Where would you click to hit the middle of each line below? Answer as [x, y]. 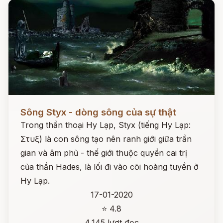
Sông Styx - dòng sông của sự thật [98, 112]
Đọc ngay [27, 105]
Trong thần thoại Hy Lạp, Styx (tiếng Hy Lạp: [106, 125]
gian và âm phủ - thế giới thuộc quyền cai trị [104, 153]
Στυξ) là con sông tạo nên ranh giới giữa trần [106, 139]
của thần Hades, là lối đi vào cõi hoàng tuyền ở [110, 167]
